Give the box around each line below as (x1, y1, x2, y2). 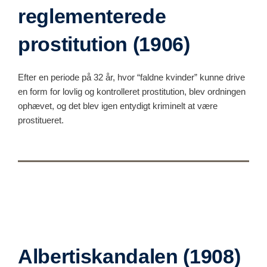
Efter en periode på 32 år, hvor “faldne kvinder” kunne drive (18, 72, 245, 82)
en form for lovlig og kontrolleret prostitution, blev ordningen (18, 86, 246, 97)
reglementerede (18, 4, 166, 27)
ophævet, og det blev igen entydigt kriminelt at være (18, 100, 218, 111)
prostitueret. (18, 114, 64, 125)
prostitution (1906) (18, 32, 190, 55)
